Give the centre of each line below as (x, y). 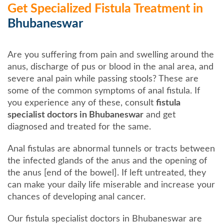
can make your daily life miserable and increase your (111, 185)
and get (159, 115)
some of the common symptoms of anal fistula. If (104, 91)
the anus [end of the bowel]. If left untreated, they (107, 173)
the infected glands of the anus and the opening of (107, 161)
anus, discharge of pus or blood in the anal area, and (110, 67)
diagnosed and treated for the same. (79, 127)
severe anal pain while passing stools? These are (103, 79)
